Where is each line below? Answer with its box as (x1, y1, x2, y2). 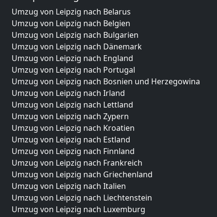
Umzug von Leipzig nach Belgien (12, 17, 130, 29)
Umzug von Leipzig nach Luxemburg (12, 203, 145, 215)
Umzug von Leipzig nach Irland (12, 87, 125, 98)
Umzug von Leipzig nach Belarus (12, 6, 131, 17)
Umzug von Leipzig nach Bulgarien (12, 29, 139, 40)
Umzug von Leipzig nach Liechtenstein (12, 192, 152, 203)
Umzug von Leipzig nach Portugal (12, 64, 135, 75)
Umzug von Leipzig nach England (12, 52, 133, 63)
